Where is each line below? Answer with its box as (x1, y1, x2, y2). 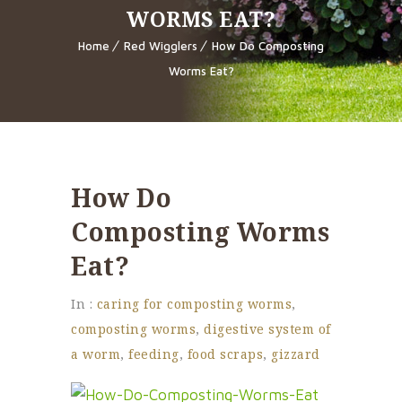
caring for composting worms (96, 295, 292, 313)
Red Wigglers (124, 39, 197, 54)
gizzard (271, 345, 320, 363)
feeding (128, 345, 179, 363)
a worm (71, 345, 120, 363)
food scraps (187, 345, 263, 363)
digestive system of (204, 320, 331, 338)
